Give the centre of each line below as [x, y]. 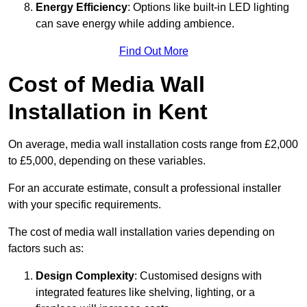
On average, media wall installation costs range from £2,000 [153, 145]
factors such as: [46, 249]
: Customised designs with [198, 276]
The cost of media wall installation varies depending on [142, 232]
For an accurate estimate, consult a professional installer [145, 188]
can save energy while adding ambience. [135, 24]
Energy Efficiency [82, 8]
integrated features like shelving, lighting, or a [145, 293]
